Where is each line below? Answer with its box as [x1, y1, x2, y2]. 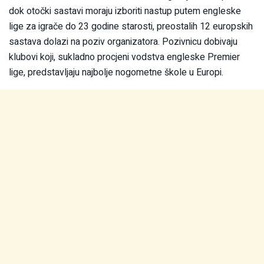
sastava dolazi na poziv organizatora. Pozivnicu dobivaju [9, 34, 237, 49]
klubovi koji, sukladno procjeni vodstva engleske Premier [9, 49, 240, 64]
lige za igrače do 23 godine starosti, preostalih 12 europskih [9, 19, 253, 34]
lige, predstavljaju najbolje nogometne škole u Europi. [9, 65, 223, 80]
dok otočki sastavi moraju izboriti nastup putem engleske [9, 4, 241, 18]
